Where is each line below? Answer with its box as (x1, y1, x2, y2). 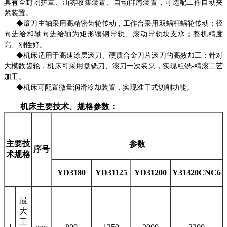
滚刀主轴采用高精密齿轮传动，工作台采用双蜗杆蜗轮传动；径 (23, 19, 223, 27)
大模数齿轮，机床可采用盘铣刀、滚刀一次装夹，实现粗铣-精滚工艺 (4, 62, 223, 70)
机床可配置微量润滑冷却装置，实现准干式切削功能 (23, 83, 186, 91)
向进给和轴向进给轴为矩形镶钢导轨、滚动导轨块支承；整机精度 (4, 30, 223, 38)
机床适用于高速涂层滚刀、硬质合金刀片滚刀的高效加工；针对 (23, 51, 223, 59)
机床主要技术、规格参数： (4, 102, 118, 111)
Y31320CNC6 (172, 168, 221, 177)
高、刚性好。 (4, 41, 47, 49)
